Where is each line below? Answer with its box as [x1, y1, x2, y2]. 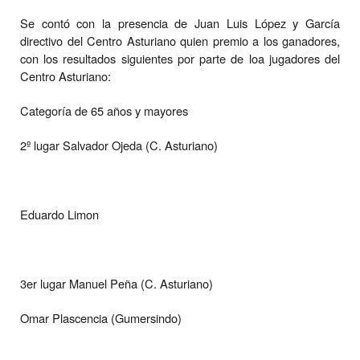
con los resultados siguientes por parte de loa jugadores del [20, 49, 340, 67]
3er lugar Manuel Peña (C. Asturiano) [20, 274, 213, 292]
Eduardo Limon [20, 205, 99, 223]
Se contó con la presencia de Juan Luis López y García [20, 14, 340, 31]
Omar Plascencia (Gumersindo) [20, 309, 182, 326]
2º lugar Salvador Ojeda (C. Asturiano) [20, 136, 218, 153]
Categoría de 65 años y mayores [20, 101, 188, 119]
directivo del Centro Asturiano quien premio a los [20, 31, 282, 49]
